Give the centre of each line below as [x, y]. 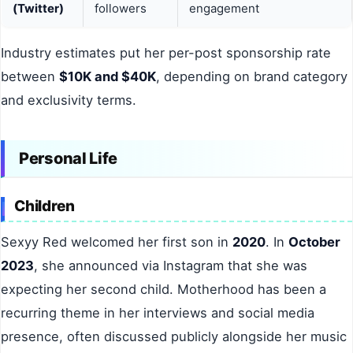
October [314, 242]
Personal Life [69, 159]
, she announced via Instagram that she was [171, 266]
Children [45, 206]
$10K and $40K [108, 77]
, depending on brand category [252, 77]
